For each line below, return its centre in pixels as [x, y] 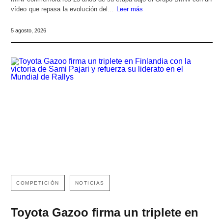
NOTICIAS [90, 183]
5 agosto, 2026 [28, 31]
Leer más [130, 9]
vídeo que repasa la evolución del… [64, 9]
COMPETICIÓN [38, 183]
